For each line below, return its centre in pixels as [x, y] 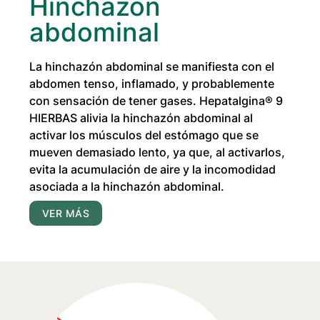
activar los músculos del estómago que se [144, 135]
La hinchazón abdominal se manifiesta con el [152, 67]
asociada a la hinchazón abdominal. [127, 187]
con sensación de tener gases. [115, 101]
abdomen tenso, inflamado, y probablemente [152, 84]
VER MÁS [66, 214]
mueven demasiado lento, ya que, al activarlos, [157, 152]
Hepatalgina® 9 [241, 101]
